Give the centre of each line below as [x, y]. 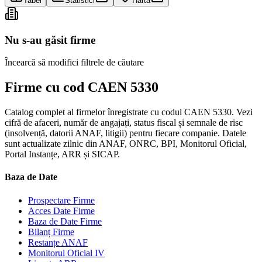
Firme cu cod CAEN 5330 [82, 87]
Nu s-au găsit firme [50, 40]
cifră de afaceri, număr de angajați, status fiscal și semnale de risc [124, 123]
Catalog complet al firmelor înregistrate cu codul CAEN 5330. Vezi [129, 112]
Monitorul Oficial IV [66, 253]
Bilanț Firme [51, 232]
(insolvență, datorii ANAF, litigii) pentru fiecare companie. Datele [125, 133]
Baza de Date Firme [65, 221]
